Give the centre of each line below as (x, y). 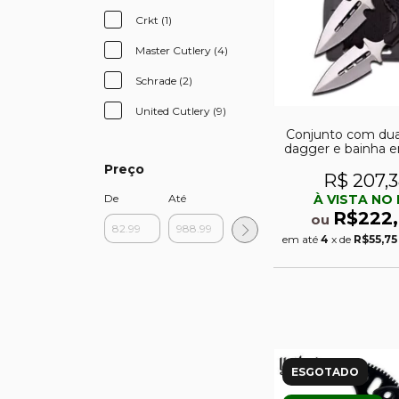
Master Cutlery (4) (182, 51)
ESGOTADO (325, 371)
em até (302, 239)
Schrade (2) (164, 81)
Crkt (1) (154, 20)
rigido (366, 163)
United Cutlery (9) (181, 111)
